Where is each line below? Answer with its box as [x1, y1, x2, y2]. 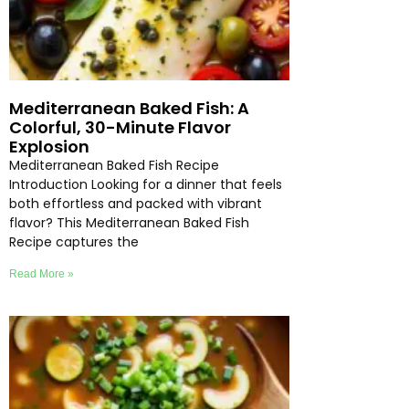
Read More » [9, 267, 74, 281]
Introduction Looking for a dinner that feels [9, 175, 282, 194]
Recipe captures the [9, 233, 139, 252]
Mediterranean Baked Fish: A [9, 97, 249, 121]
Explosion [9, 135, 89, 159]
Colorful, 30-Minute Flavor [9, 116, 231, 140]
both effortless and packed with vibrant [9, 194, 262, 214]
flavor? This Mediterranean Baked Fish [9, 214, 249, 233]
